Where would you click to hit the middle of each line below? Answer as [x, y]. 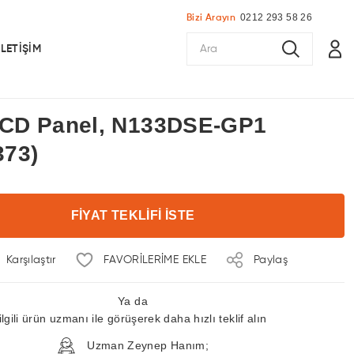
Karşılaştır [31, 260]
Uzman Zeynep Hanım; [146, 345]
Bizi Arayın [211, 18]
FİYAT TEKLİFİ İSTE [133, 215]
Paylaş [271, 260]
